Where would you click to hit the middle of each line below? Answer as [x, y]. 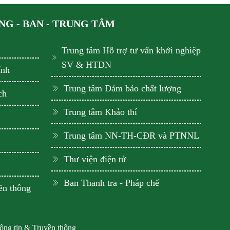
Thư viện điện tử [95, 159]
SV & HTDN [86, 65]
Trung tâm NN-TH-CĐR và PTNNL [131, 136]
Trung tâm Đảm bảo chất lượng [122, 88]
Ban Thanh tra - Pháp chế [111, 183]
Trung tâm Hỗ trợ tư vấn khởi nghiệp [131, 50]
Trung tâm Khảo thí [100, 112]
